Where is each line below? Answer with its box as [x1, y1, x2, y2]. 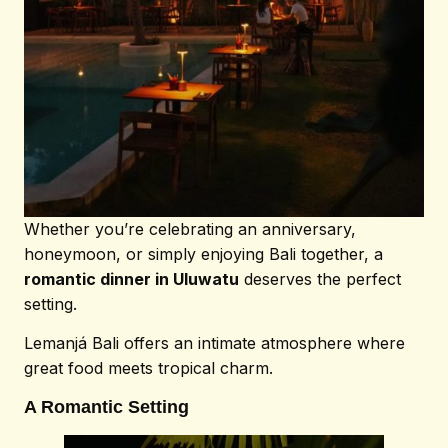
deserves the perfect [239, 269, 401, 289]
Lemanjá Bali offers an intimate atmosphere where [24, 333, 405, 354]
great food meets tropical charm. [24, 358, 273, 379]
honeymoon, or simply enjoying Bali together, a [24, 244, 383, 264]
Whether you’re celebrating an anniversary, [24, 219, 356, 239]
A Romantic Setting [24, 396, 189, 417]
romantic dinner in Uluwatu [24, 269, 239, 289]
